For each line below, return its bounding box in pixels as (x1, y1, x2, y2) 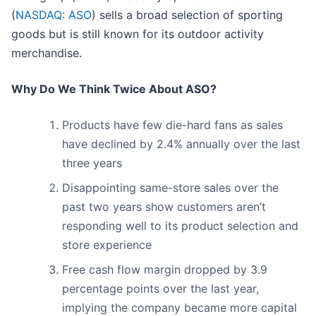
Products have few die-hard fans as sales (62, 118, 283, 133)
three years (62, 156, 122, 171)
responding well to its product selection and (62, 219, 298, 233)
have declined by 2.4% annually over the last (62, 137, 300, 152)
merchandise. (11, 46, 82, 61)
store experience (62, 238, 152, 253)
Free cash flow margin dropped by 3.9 (62, 262, 267, 277)
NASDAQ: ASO (16, 8, 92, 23)
